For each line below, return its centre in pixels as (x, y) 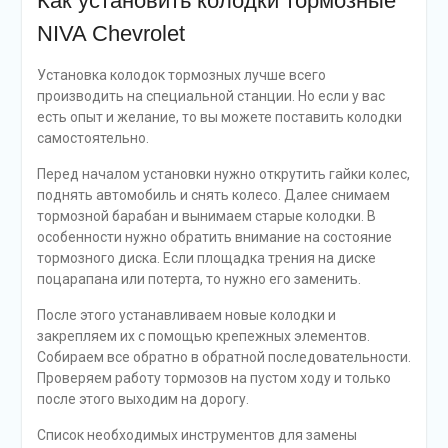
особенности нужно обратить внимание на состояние (214, 236)
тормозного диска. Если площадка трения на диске (206, 257)
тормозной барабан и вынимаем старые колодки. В (206, 215)
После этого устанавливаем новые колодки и (186, 314)
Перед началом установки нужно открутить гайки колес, (223, 173)
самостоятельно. (92, 137)
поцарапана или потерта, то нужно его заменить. (198, 278)
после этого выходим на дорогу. (142, 398)
